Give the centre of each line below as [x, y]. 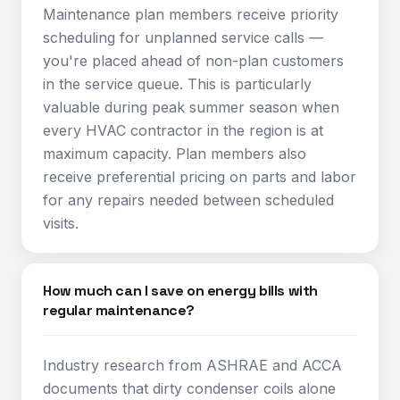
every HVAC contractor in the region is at [183, 130]
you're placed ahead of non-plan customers [193, 61]
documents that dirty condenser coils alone [189, 388]
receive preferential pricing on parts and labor [200, 177]
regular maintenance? [119, 310]
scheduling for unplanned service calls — [183, 37]
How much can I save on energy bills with [181, 291]
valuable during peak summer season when [191, 107]
